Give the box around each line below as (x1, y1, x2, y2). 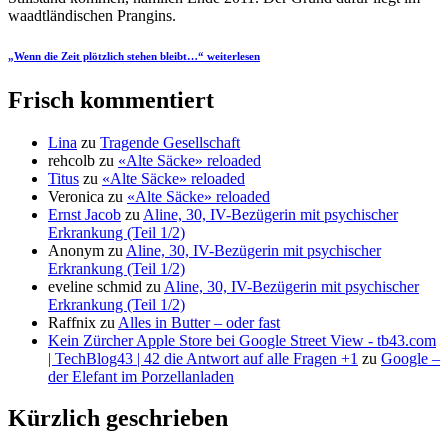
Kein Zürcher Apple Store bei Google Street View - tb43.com (48, 331, 436, 349)
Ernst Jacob (48, 205, 121, 223)
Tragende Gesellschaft (100, 133, 240, 151)
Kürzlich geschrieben (8, 405, 228, 432)
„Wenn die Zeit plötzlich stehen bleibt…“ (8, 49, 204, 62)
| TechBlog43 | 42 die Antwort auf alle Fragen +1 (48, 349, 358, 367)
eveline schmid (48, 277, 142, 295)
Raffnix (48, 313, 96, 331)
